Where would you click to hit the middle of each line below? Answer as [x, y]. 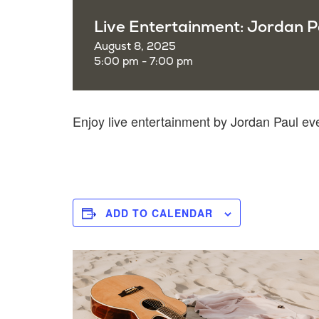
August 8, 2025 [135, 47]
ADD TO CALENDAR [159, 213]
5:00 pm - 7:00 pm [143, 62]
